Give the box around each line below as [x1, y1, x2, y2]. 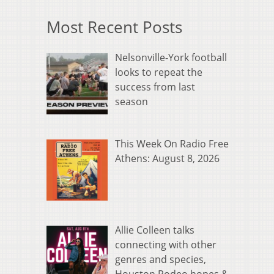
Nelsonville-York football [115, 51, 227, 65]
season [115, 95, 148, 109]
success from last [115, 80, 195, 94]
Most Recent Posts [46, 17, 182, 39]
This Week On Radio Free [115, 137, 229, 151]
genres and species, [115, 253, 206, 267]
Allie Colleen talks [115, 223, 194, 237]
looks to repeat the [115, 65, 202, 80]
